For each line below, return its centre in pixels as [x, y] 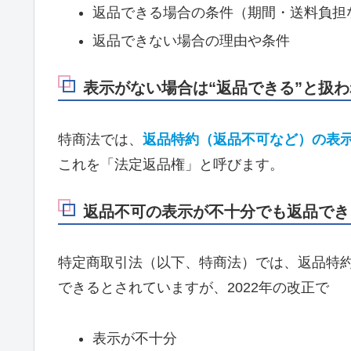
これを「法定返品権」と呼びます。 [171, 164]
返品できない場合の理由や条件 [191, 40]
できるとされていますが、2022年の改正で [194, 288]
